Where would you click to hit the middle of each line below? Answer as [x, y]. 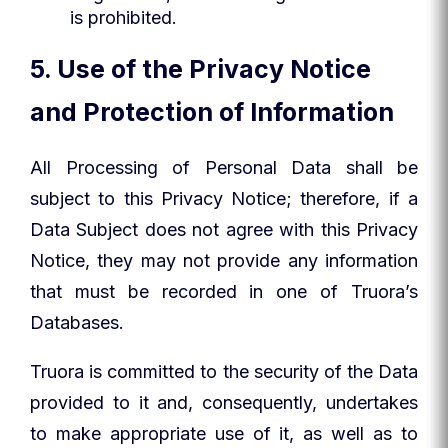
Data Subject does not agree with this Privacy [224, 229]
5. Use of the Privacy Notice [200, 69]
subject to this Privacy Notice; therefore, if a [224, 198]
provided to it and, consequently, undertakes [224, 402]
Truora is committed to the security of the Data [224, 371]
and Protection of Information [212, 112]
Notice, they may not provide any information [224, 260]
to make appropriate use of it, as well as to [224, 433]
